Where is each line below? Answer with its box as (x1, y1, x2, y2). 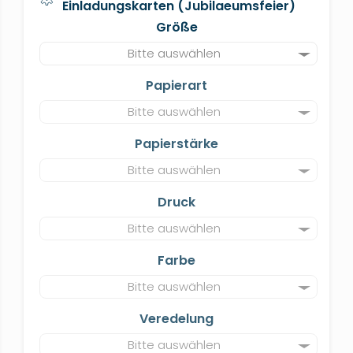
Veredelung (139, 310, 214, 328)
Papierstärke (135, 135, 218, 153)
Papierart (146, 76, 207, 95)
